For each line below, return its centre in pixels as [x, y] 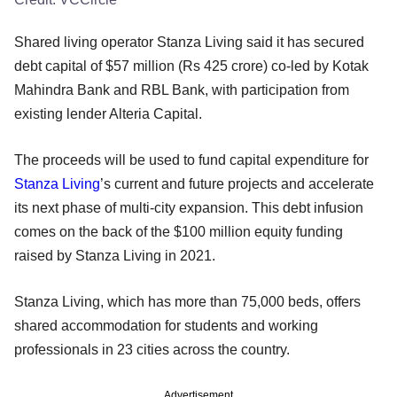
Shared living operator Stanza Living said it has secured [189, 42]
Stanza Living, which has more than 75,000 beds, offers [187, 301]
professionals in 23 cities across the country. [156, 349]
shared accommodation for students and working [166, 325]
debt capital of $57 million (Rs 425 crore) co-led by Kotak [191, 66]
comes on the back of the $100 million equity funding [179, 231]
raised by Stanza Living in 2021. [117, 255]
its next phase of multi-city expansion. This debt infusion [189, 207]
